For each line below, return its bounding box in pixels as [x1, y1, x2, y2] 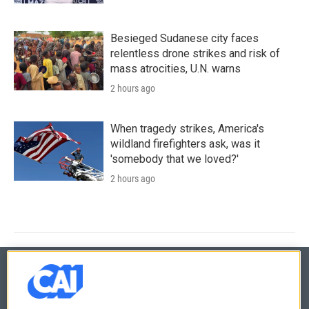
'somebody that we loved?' [110, 152, 239, 166]
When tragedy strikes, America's [110, 121, 264, 135]
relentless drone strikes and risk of [110, 46, 280, 60]
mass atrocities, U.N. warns [110, 61, 241, 75]
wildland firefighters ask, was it [110, 137, 260, 150]
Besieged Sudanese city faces [110, 31, 259, 45]
